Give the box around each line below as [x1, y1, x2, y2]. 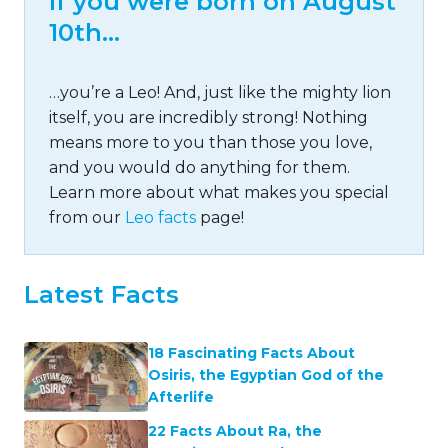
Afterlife [148, 388, 214, 406]
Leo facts [125, 208, 196, 227]
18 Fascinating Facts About [148, 344, 355, 362]
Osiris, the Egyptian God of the [148, 366, 384, 384]
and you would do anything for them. [49, 158, 350, 177]
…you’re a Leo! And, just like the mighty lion [49, 83, 391, 102]
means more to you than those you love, [49, 133, 372, 152]
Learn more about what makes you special [49, 183, 389, 202]
